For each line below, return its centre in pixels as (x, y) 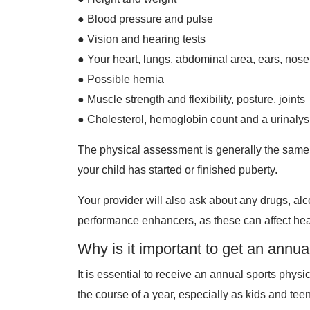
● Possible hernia (121, 79)
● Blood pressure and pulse (145, 19)
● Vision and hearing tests (142, 39)
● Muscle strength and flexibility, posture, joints (191, 99)
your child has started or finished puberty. (177, 170)
